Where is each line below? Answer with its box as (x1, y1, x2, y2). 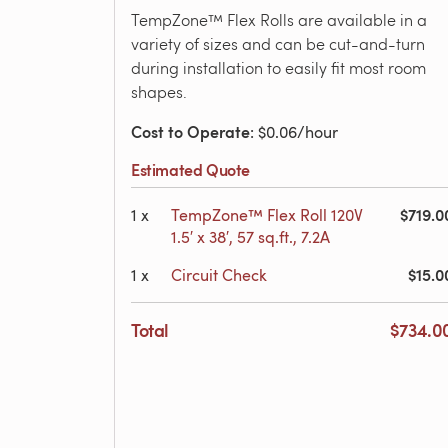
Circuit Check (171, 264, 267, 286)
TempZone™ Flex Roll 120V (171, 204, 363, 226)
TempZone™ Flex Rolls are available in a (131, 9, 427, 30)
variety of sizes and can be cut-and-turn (131, 33, 425, 54)
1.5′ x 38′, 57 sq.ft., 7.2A (171, 226, 330, 248)
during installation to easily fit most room (131, 57, 426, 78)
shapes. (131, 81, 187, 102)
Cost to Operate (131, 120, 250, 143)
